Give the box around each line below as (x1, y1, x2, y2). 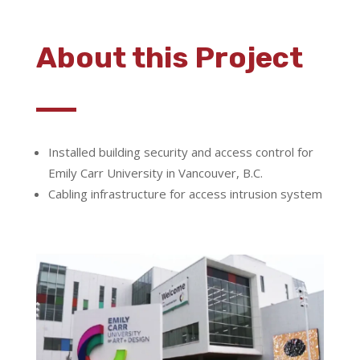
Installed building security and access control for (47, 143, 313, 160)
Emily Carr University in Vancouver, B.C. (47, 164, 263, 181)
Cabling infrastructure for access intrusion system (47, 185, 322, 202)
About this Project (35, 39, 303, 75)
